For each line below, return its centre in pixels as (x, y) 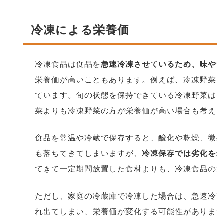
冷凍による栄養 (74, 30)
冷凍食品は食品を (68, 64)
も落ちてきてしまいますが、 (88, 153)
